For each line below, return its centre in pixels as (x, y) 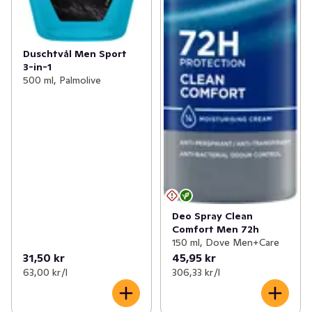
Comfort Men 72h (215, 229)
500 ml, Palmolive (62, 80)
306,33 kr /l (196, 273)
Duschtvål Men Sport (75, 54)
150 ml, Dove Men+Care (225, 243)
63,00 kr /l (45, 273)
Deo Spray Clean (212, 216)
